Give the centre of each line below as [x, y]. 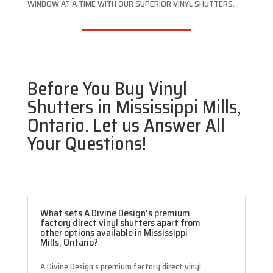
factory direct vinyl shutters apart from [120, 223]
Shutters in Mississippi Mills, [134, 107]
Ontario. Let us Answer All [126, 126]
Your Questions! [87, 144]
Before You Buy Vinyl [107, 89]
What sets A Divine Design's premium [115, 213]
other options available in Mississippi [114, 233]
